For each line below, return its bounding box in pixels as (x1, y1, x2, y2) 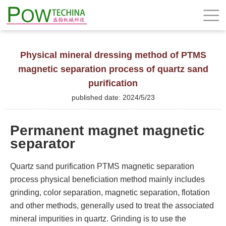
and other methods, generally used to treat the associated (10, 201, 214, 210)
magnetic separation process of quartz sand (18, 64, 208, 74)
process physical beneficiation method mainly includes (10, 175, 205, 184)
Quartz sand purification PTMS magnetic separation (10, 161, 194, 171)
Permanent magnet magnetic (10, 122, 205, 138)
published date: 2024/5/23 (71, 93, 155, 101)
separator (10, 135, 75, 151)
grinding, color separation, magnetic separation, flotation (10, 188, 210, 197)
